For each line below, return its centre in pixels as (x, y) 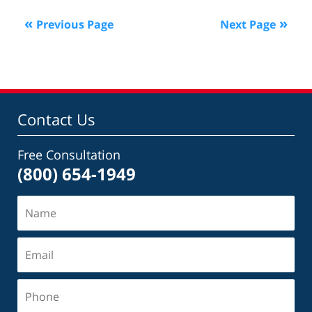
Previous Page (75, 25)
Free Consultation (69, 155)
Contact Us (56, 119)
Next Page (248, 25)
